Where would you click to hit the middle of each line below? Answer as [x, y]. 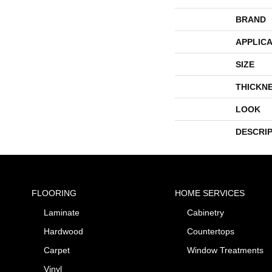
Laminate [62, 212]
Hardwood [63, 231]
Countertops [210, 231]
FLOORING [54, 193]
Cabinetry [205, 212]
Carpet [57, 250]
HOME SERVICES [209, 193]
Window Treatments [225, 250]
